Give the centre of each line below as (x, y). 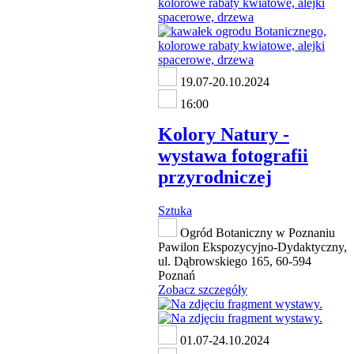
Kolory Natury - (224, 135)
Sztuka (175, 211)
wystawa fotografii (233, 156)
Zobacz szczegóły (203, 290)
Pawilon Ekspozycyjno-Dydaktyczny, (252, 247)
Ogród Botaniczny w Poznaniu (256, 233)
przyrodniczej (215, 177)
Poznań (177, 276)
